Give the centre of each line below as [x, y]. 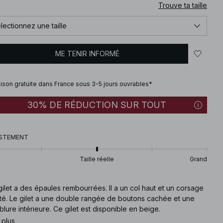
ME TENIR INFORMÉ [88, 54]
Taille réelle [97, 159]
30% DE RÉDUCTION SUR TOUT [97, 105]
